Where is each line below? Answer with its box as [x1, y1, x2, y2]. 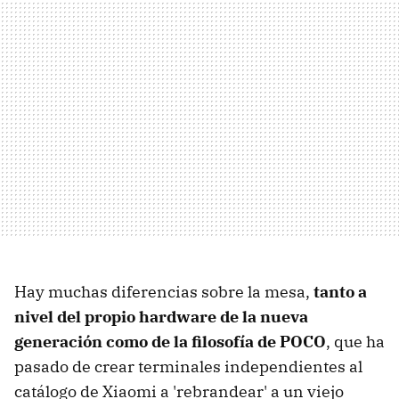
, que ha [326, 331, 385, 353]
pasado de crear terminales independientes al [14, 356, 362, 378]
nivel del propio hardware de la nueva [14, 306, 308, 328]
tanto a [313, 281, 367, 303]
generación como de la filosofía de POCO [14, 331, 326, 353]
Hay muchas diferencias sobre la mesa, [14, 281, 313, 303]
